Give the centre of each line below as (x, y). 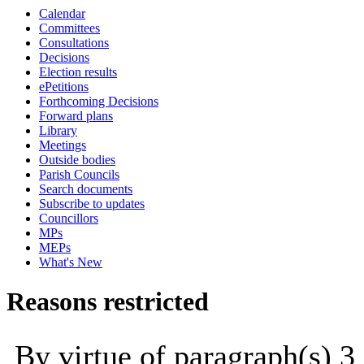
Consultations (74, 43)
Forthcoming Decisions (99, 101)
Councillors (69, 218)
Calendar (62, 13)
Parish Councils (79, 174)
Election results (78, 72)
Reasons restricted (108, 302)
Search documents (86, 189)
